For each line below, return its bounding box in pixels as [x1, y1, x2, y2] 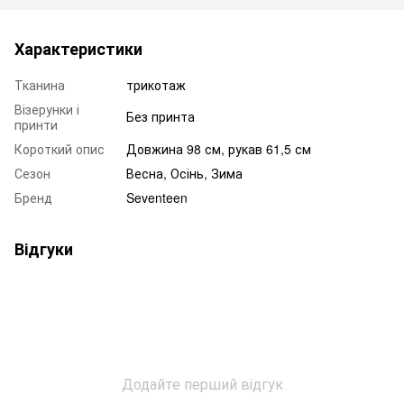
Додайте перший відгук [121, 372, 283, 394]
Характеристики [14, 36, 142, 60]
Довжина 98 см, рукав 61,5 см [126, 139, 311, 158]
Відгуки [14, 236, 73, 261]
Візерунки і [14, 99, 79, 118]
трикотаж [126, 75, 186, 94]
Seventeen [126, 188, 188, 207]
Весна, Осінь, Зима [126, 163, 243, 182]
